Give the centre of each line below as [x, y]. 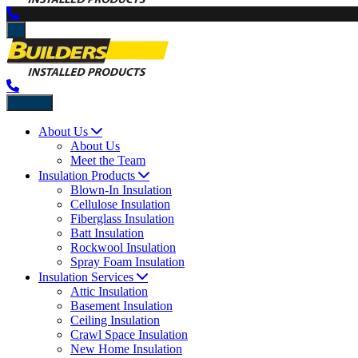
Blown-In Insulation [121, 190]
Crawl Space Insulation [129, 334]
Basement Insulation [121, 306]
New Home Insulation [126, 349]
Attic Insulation [109, 291]
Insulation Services [86, 277]
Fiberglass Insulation [122, 219]
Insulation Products [87, 175]
